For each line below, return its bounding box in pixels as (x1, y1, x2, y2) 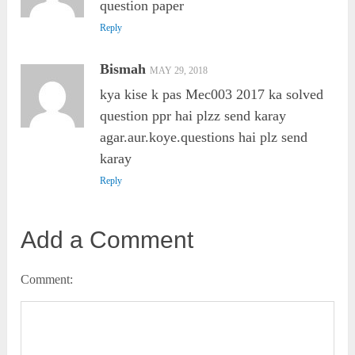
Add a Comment (21, 227, 194, 254)
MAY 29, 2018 (150, 65, 208, 77)
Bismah (100, 61, 147, 78)
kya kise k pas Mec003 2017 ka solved (100, 86, 324, 103)
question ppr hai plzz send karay (100, 108, 287, 124)
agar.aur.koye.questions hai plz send (100, 129, 308, 146)
